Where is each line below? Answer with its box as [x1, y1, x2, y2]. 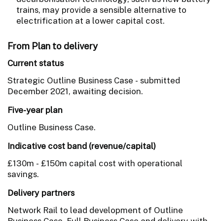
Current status [7, 58, 64, 68]
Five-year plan [7, 105, 63, 115]
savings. [7, 169, 39, 179]
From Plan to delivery [7, 40, 98, 51]
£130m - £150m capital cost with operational [7, 158, 183, 168]
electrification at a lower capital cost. [16, 15, 165, 26]
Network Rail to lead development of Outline [7, 205, 183, 215]
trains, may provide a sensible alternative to [16, 4, 186, 15]
